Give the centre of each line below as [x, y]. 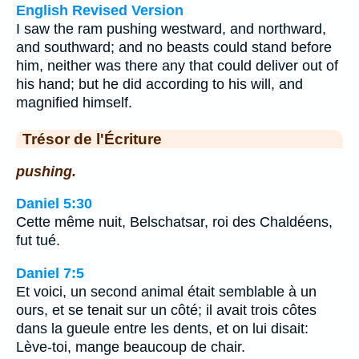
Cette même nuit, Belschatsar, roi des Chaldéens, [174, 222]
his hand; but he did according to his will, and [159, 84]
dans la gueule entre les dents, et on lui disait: [162, 328]
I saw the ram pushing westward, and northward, [171, 29]
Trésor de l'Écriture [92, 139]
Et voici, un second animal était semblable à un [166, 291]
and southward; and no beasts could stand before [174, 47]
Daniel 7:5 [50, 273]
